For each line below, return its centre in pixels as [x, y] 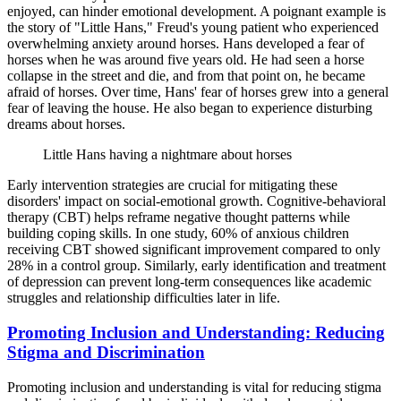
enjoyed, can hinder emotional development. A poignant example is [196, 12]
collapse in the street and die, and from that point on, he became [186, 76]
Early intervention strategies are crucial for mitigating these [172, 185]
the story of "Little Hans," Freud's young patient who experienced [193, 28]
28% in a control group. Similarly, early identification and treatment [196, 266]
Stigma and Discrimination [106, 352]
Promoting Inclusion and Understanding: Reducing [196, 332]
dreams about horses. [66, 124]
